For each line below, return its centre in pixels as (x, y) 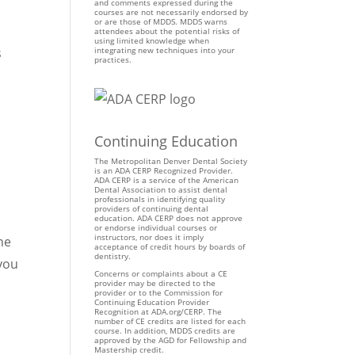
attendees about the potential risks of (167, 31)
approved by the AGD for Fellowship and (171, 340)
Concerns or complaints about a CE (161, 273)
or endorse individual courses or (156, 227)
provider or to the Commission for (159, 292)
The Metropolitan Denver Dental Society (171, 161)
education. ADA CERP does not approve (169, 218)
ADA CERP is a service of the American (167, 180)
